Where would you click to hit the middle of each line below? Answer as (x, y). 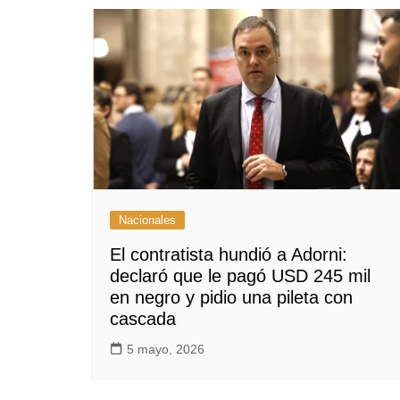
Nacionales (147, 221)
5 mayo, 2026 (166, 350)
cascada (143, 319)
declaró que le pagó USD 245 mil (240, 276)
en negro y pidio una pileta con (231, 298)
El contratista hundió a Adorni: (229, 255)
